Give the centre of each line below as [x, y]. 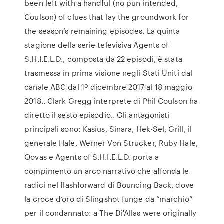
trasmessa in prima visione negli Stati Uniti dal [109, 73]
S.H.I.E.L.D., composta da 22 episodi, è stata [103, 59]
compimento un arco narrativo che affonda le [107, 171]
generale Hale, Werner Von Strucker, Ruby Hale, [111, 143]
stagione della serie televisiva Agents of [97, 45]
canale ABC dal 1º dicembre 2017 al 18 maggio [108, 87]
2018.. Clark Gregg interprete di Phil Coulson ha [111, 101]
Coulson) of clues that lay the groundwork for [107, 17]
